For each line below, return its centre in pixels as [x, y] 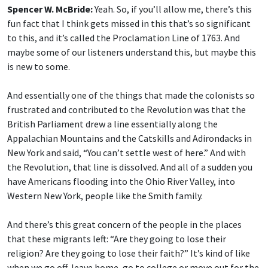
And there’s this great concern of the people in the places [124, 225]
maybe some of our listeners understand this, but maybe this [132, 52]
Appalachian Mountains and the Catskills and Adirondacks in [130, 138]
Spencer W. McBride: [50, 9]
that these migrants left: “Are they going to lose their [117, 239]
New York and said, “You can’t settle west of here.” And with [127, 153]
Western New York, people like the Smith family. [105, 196]
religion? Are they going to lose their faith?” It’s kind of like [129, 253]
